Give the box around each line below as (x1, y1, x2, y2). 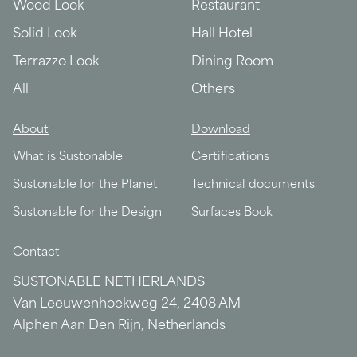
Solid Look (13, 28, 76, 41)
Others (191, 84, 235, 97)
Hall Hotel (191, 28, 253, 41)
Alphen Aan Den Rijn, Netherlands (13, 320, 226, 333)
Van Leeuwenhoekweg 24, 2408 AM (13, 298, 241, 312)
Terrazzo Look (13, 56, 99, 69)
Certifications (191, 151, 269, 164)
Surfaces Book (191, 207, 273, 220)
